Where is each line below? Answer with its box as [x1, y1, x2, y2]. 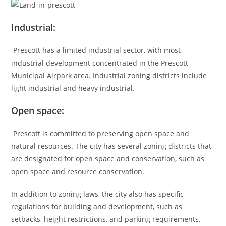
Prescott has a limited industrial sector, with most [11, 45, 181, 55]
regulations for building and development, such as [11, 201, 183, 211]
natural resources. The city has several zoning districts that [11, 141, 212, 151]
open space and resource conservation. [11, 166, 145, 176]
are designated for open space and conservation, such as [11, 153, 205, 163]
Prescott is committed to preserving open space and [11, 128, 190, 138]
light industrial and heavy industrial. [11, 83, 135, 93]
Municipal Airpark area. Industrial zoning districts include [11, 70, 207, 80]
